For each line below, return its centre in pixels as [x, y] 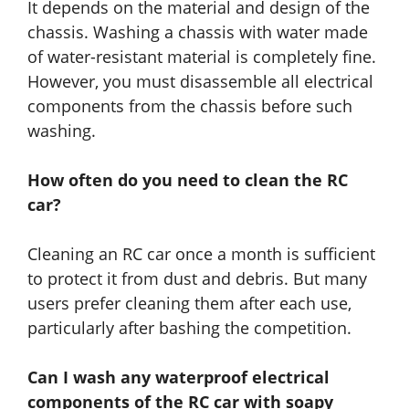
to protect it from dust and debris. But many [197, 278]
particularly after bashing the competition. [192, 327]
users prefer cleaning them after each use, [189, 303]
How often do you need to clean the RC [188, 179]
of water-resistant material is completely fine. [202, 56]
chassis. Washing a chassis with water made [198, 31]
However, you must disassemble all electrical [200, 81]
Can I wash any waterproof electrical [178, 377]
